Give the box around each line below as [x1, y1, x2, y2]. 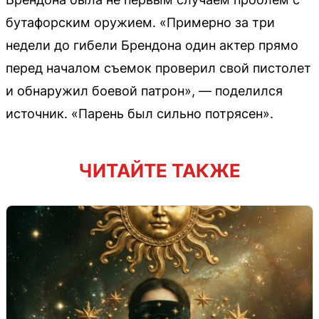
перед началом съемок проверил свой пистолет [6, 61, 311, 75]
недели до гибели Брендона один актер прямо [6, 38, 298, 53]
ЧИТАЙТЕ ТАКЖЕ [78, 159, 241, 182]
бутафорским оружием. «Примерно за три [6, 15, 275, 30]
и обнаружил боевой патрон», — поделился [6, 83, 283, 98]
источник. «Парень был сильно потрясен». [6, 106, 273, 121]
